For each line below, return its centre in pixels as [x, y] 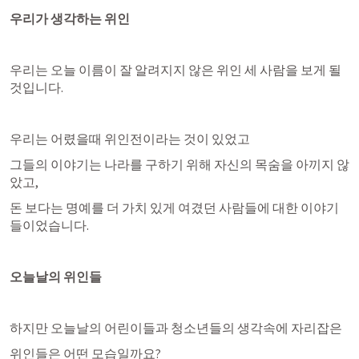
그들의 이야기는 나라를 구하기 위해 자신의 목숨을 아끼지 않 [179, 164]
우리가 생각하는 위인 [70, 18]
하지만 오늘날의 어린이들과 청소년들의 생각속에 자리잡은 [176, 328]
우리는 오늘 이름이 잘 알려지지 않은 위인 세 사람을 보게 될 [175, 70]
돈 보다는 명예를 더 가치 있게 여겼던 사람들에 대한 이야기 [174, 208]
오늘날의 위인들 [56, 276]
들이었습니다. [49, 225]
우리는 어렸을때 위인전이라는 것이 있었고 [130, 139]
